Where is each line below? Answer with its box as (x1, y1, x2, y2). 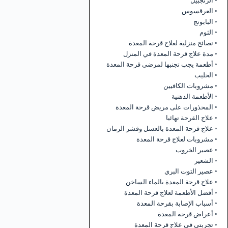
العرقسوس (182, 7, 214, 15)
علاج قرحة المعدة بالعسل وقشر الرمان (106, 124, 214, 132)
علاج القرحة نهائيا (166, 113, 214, 122)
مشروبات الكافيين (163, 81, 214, 90)
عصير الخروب (176, 146, 214, 154)
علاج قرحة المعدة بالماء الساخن (126, 178, 214, 186)
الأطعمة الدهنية (172, 92, 214, 100)
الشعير (194, 156, 214, 164)
